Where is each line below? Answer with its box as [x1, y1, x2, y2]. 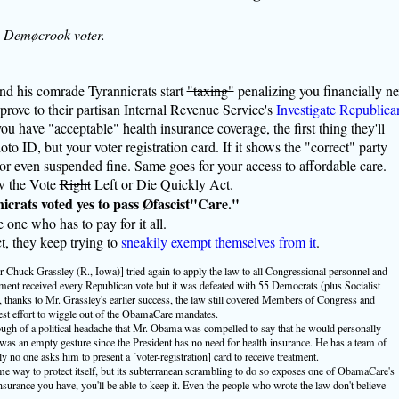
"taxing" [186, 80, 234, 100]
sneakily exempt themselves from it [120, 232, 316, 251]
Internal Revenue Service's [123, 99, 273, 118]
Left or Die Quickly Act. [90, 174, 233, 193]
